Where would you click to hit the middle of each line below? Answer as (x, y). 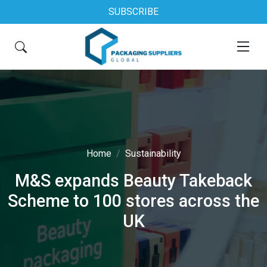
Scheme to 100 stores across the (133, 201)
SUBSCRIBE (133, 12)
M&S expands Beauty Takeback (133, 181)
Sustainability (153, 153)
